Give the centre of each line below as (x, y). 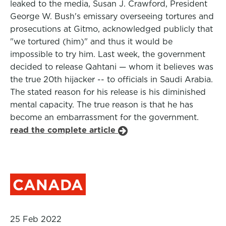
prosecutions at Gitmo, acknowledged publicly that (111, 29)
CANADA (48, 185)
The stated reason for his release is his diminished (108, 92)
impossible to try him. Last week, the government (108, 54)
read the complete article (64, 130)
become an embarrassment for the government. (104, 117)
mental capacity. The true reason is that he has (102, 105)
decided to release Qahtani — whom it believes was (112, 67)
